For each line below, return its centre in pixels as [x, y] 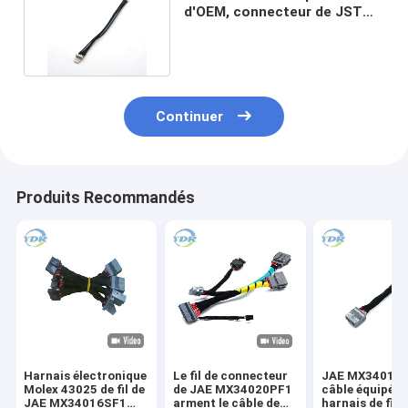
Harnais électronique [86, 376]
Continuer [190, 117]
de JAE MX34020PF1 [232, 390]
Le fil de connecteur [230, 376]
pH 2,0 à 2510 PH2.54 [255, 29]
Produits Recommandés [105, 198]
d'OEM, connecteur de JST [274, 11]
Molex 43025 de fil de [85, 390]
